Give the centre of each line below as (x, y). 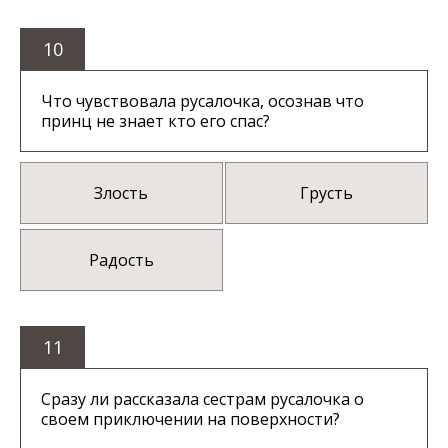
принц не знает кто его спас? (155, 121)
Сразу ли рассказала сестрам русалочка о (202, 399)
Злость (121, 193)
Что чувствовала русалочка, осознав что (202, 101)
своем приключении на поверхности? (190, 419)
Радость (121, 260)
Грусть (327, 193)
